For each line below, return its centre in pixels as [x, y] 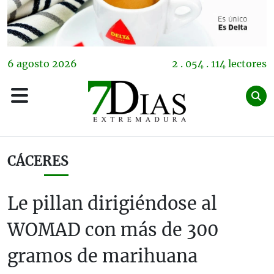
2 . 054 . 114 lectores [219, 64]
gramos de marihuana [102, 257]
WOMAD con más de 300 [113, 230]
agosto [33, 64]
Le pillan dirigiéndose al [112, 204]
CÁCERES [38, 161]
